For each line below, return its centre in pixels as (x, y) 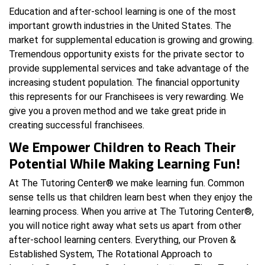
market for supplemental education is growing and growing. (131, 40)
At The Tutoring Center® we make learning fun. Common (127, 183)
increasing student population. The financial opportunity (124, 82)
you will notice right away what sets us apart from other (125, 225)
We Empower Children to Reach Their (122, 146)
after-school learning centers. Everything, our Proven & (122, 240)
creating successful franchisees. (77, 125)
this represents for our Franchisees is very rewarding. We (126, 96)
